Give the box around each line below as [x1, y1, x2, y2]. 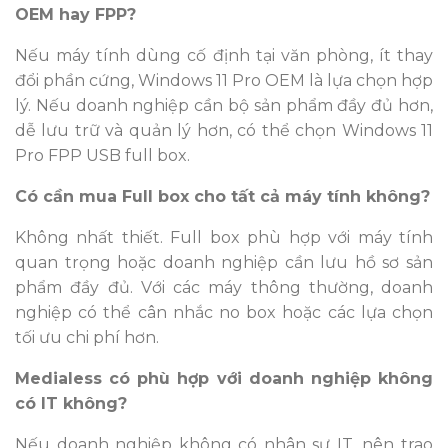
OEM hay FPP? [15, 4, 136, 24]
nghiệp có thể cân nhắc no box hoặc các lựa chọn [15, 302, 433, 322]
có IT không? [15, 393, 127, 413]
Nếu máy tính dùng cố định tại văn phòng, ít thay [15, 45, 433, 65]
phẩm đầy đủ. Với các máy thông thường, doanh [15, 277, 433, 297]
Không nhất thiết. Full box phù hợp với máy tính [15, 227, 433, 247]
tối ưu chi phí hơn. [15, 327, 159, 347]
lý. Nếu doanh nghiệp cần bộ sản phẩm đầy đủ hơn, [15, 95, 433, 115]
